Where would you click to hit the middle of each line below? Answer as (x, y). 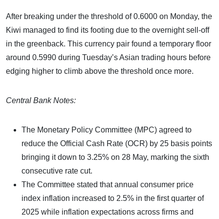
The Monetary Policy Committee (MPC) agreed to (107, 130)
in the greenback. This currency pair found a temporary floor (109, 44)
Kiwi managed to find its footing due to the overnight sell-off (108, 30)
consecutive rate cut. (57, 171)
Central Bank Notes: (41, 100)
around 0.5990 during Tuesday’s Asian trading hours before (108, 57)
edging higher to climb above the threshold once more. (100, 71)
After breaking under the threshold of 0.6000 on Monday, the (109, 16)
